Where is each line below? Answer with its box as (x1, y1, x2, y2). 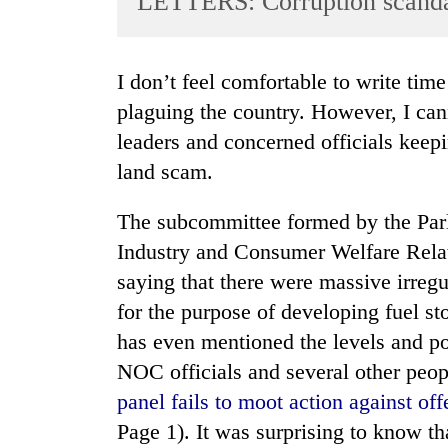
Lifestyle (20, 151, 75, 168)
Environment (20, 268, 102, 285)
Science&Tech (20, 190, 112, 207)
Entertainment (20, 112, 108, 129)
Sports (20, 73, 60, 90)
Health (20, 307, 62, 324)
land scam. (117, 159, 213, 185)
